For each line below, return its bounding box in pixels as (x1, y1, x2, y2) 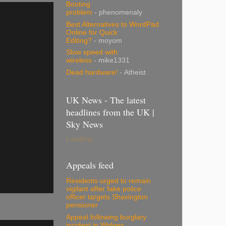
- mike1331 (92, 56, 130, 65)
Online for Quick (66, 28, 118, 36)
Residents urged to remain (66, 177, 151, 185)
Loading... (66, 135, 98, 143)
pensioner (66, 201, 98, 209)
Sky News (66, 118, 103, 130)
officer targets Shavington (66, 193, 148, 201)
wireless (66, 56, 92, 65)
